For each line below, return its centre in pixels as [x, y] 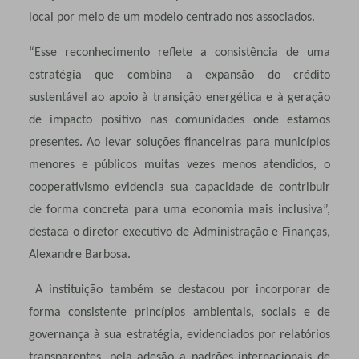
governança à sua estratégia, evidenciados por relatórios [179, 335]
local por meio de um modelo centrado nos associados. [173, 17]
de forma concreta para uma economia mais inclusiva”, [179, 210]
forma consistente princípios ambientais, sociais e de [179, 312]
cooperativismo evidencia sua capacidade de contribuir [179, 187]
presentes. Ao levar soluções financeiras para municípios [179, 142]
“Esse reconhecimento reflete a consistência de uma [179, 52]
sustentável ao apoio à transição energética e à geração [179, 97]
